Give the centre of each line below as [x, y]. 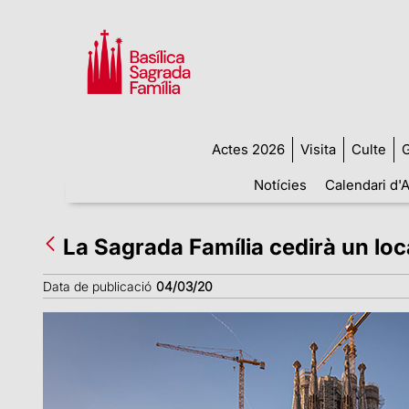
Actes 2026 [248, 149]
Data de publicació [97, 286]
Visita [318, 149]
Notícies [280, 184]
